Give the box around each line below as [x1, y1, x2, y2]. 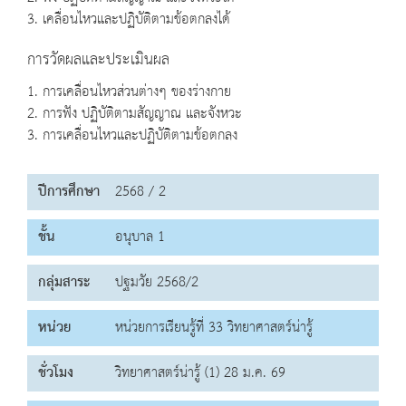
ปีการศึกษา [38, 179, 100, 206]
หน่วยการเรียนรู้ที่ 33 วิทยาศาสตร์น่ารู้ [115, 314, 313, 342]
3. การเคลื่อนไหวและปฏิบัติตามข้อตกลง [27, 122, 237, 150]
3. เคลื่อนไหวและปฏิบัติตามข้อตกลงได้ [27, 6, 230, 34]
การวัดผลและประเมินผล [27, 45, 169, 75]
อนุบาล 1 [115, 224, 165, 251]
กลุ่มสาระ [38, 269, 90, 296]
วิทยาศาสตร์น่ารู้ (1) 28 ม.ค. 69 [115, 360, 285, 387]
